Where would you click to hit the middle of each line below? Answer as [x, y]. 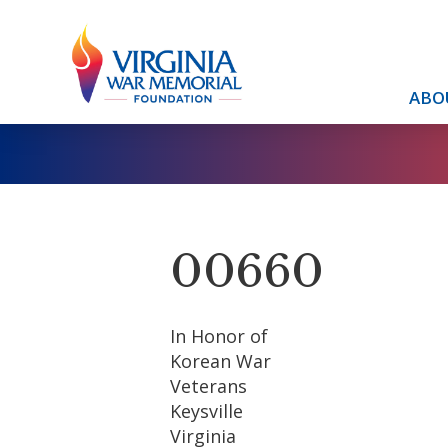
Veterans [209, 386]
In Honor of [219, 336]
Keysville [207, 411]
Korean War [221, 361]
